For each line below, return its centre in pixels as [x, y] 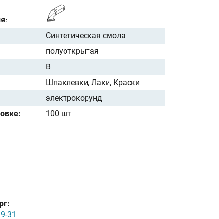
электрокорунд [74, 98]
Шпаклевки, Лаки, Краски [93, 82]
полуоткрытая [73, 51]
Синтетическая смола [86, 35]
